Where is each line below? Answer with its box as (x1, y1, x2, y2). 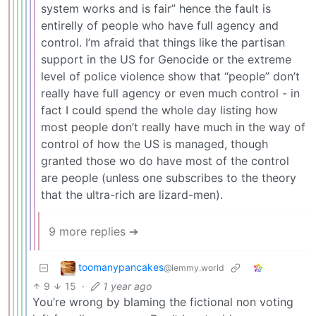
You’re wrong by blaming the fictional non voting (32, 294, 293, 309)
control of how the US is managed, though (41, 136, 268, 151)
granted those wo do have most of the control (41, 153, 289, 168)
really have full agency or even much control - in (41, 85, 300, 100)
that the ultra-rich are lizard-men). (41, 187, 223, 202)
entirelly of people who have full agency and (41, 18, 279, 32)
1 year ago (102, 279, 152, 292)
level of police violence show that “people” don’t (41, 68, 300, 83)
